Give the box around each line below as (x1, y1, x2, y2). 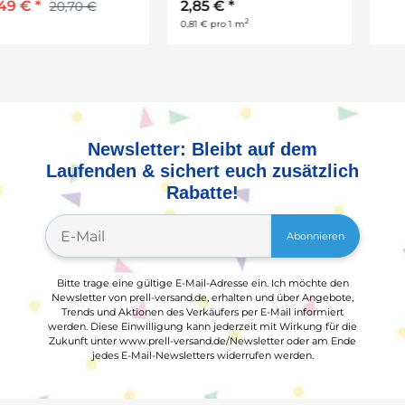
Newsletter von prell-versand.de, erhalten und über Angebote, (52, 291, 353, 304)
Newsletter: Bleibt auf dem (88, 138, 317, 159)
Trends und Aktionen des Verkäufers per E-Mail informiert (61, 306, 344, 318)
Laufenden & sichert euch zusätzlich (46, 160, 359, 181)
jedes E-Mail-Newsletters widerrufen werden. (91, 349, 314, 362)
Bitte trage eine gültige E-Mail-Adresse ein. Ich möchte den (56, 277, 349, 289)
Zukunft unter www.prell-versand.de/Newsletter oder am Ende (49, 334, 356, 347)
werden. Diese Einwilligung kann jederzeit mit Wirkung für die (48, 320, 357, 333)
